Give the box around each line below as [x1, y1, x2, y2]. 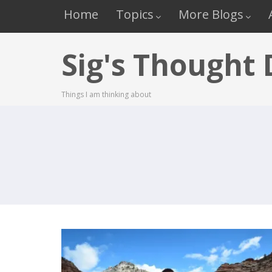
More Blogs [178, 6, 244, 22]
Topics [116, 6, 154, 22]
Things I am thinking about [61, 89, 151, 100]
